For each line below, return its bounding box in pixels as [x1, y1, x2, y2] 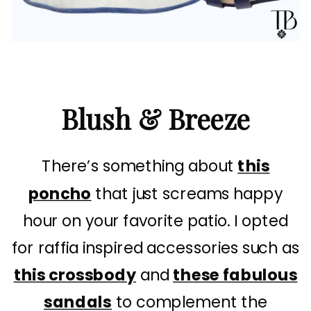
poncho [28, 183, 92, 205]
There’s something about [41, 155, 238, 178]
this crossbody [13, 264, 136, 287]
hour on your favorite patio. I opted [22, 210, 289, 233]
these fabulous [173, 264, 298, 287]
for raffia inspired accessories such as [11, 237, 300, 260]
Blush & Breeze [61, 101, 250, 137]
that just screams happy [91, 183, 283, 205]
